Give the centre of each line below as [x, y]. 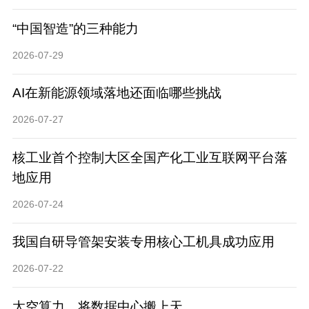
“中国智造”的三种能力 [75, 28]
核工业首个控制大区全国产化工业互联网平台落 [150, 157]
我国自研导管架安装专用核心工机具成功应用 [143, 242]
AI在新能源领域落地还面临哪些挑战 [117, 93]
